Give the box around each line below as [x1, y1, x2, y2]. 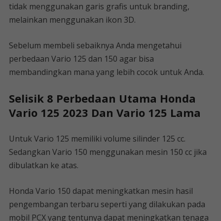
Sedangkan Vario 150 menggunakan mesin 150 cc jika [8, 147, 207, 157]
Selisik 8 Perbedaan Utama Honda [8, 91, 196, 106]
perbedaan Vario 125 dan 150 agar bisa [8, 53, 154, 64]
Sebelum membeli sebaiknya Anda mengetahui [8, 40, 182, 51]
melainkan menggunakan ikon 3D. [8, 14, 136, 25]
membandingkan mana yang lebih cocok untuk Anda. [8, 67, 204, 77]
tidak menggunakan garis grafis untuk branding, [8, 1, 189, 12]
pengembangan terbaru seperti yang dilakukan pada [8, 199, 205, 210]
